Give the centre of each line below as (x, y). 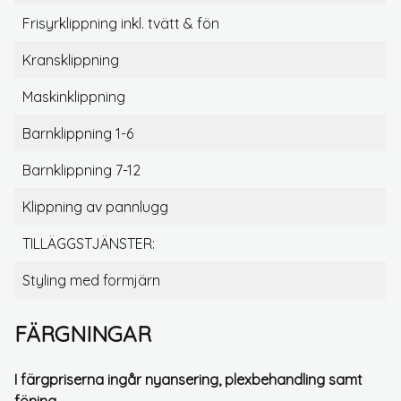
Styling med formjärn (91, 281)
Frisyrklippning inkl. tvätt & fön (121, 24)
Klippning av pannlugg (95, 207)
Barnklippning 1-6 (78, 134)
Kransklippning (71, 60)
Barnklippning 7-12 (81, 171)
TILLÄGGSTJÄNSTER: (89, 244)
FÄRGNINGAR (83, 334)
